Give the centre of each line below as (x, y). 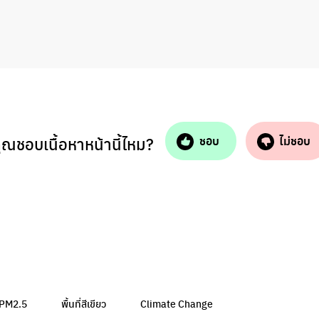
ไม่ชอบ (295, 141)
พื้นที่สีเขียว (84, 304)
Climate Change (177, 304)
